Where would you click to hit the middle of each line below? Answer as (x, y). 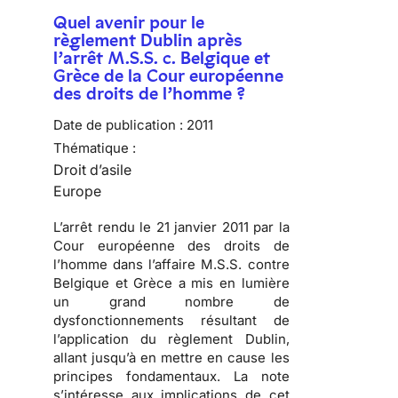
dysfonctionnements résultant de (171, 321)
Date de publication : (118, 125)
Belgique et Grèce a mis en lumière (171, 283)
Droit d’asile (92, 170)
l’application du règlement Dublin (170, 339)
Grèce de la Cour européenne (168, 76)
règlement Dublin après (148, 40)
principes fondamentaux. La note (171, 377)
